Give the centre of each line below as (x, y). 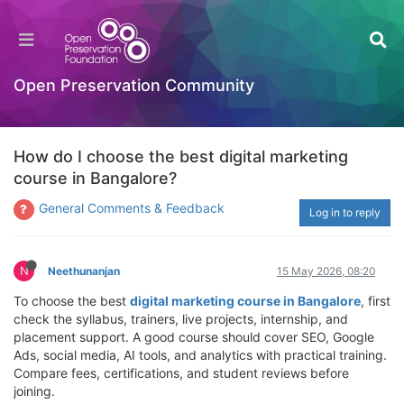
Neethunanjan (84, 271)
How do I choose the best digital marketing (181, 156)
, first (376, 301)
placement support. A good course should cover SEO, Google (194, 337)
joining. (34, 391)
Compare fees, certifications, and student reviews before (181, 373)
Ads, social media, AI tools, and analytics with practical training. (200, 355)
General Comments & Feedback (132, 208)
